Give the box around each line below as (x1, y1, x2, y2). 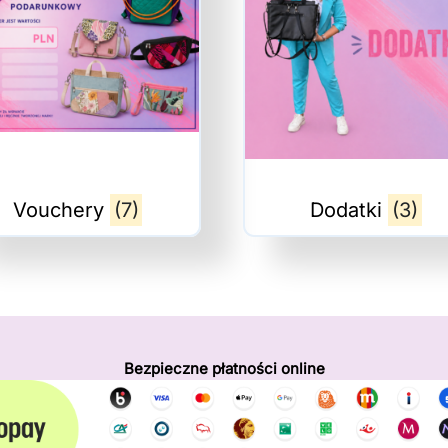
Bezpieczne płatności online (123, 359, 325, 378)
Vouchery (12, 198, 110, 222)
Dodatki (310, 198, 389, 222)
